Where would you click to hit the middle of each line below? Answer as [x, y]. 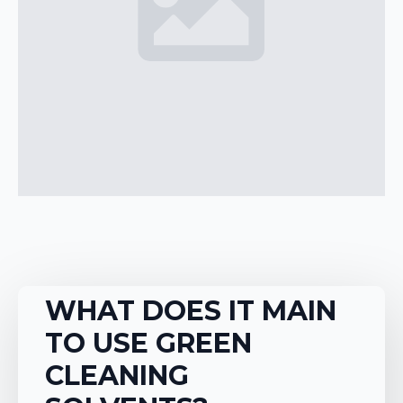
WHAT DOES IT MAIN [191, 311]
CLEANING [117, 376]
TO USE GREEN [148, 343]
